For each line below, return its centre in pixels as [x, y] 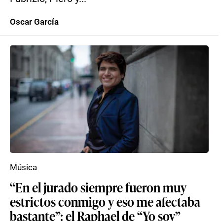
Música [23, 167]
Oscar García [34, 22]
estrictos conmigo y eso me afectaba [105, 201]
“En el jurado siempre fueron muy [98, 187]
